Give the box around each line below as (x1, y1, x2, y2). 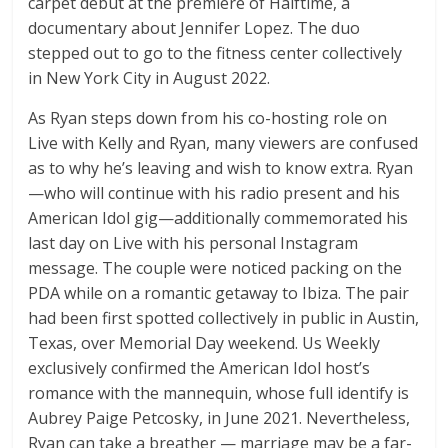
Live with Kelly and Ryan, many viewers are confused (28, 132, 419, 155)
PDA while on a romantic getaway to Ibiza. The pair (28, 282, 410, 305)
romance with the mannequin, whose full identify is (28, 382, 410, 405)
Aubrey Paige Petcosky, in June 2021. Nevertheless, (28, 407, 411, 430)
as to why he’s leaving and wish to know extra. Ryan (28, 157, 414, 180)
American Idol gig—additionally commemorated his (28, 207, 409, 230)
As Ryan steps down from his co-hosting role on (28, 107, 388, 130)
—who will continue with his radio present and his (28, 182, 401, 205)
